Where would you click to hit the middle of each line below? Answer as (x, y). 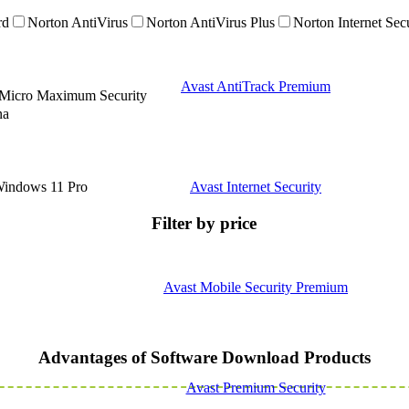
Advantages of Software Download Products (204, 357)
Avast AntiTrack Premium (256, 86)
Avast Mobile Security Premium (256, 287)
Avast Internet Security (256, 187)
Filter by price (204, 223)
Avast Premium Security (256, 388)
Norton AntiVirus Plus (210, 22)
